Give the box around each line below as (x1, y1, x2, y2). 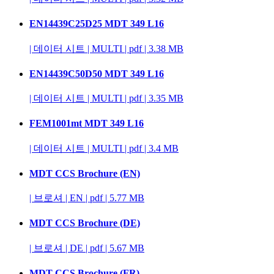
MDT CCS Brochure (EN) (29, 168, 140, 179)
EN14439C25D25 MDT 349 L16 (29, 18, 164, 29)
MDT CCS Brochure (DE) (29, 218, 140, 229)
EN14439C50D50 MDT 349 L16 (29, 68, 164, 79)
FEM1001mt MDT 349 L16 (29, 118, 144, 129)
